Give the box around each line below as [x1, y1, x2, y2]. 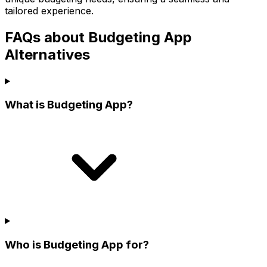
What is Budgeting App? [5, 98, 133, 112]
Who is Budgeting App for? [5, 237, 149, 252]
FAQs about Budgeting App [5, 28, 192, 46]
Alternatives [5, 45, 90, 63]
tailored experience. [5, 4, 94, 17]
